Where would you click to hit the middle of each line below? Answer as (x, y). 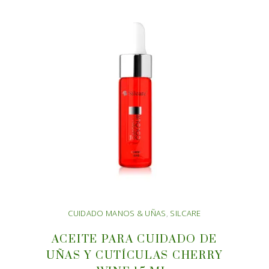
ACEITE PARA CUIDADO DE (134, 239)
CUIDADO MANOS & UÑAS (117, 213)
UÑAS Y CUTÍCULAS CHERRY (134, 255)
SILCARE (186, 213)
